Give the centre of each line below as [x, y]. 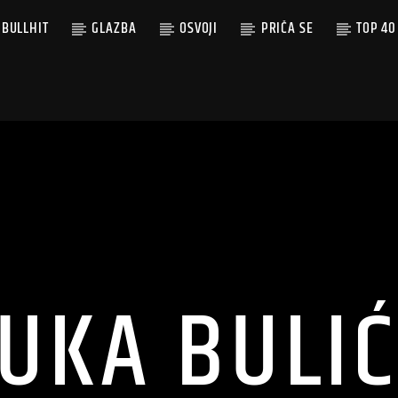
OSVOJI [199, 28]
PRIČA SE [287, 28]
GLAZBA [114, 28]
